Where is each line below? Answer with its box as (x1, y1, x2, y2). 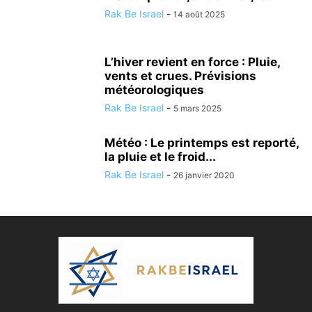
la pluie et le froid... (104, 150, 216, 164)
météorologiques (104, 83, 204, 97)
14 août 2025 (173, 9, 225, 19)
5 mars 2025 (173, 103, 221, 114)
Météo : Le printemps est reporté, (104, 136, 299, 150)
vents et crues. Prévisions (104, 69, 256, 83)
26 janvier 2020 (173, 170, 235, 180)
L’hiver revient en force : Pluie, (104, 55, 280, 69)
